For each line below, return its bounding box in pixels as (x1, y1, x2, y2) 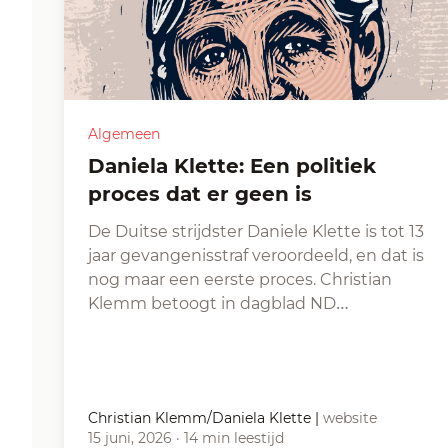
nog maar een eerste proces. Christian (88, 270, 392, 289)
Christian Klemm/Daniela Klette (88, 409, 311, 427)
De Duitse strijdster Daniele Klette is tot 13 (88, 222, 424, 241)
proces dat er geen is (88, 182, 312, 206)
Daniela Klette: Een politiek (88, 154, 105, 178)
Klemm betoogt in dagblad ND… (88, 294, 349, 313)
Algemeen (88, 125, 160, 143)
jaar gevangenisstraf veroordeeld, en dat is (88, 246, 424, 265)
